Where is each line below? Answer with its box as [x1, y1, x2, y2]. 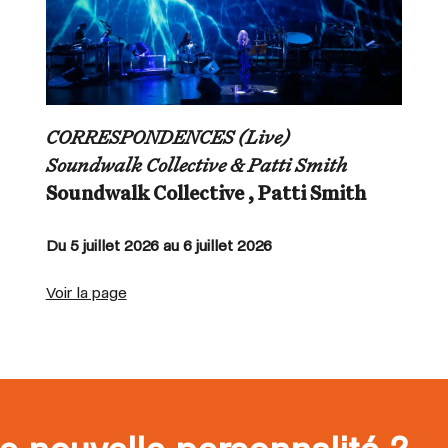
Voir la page [45, 283, 127, 301]
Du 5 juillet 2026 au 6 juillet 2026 [45, 236, 272, 254]
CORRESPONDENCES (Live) [45, 129, 290, 148]
